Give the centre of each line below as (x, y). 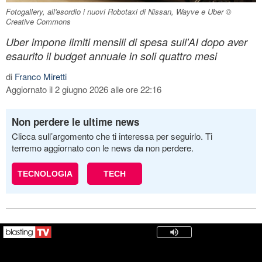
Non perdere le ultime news (75, 121)
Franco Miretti (41, 76)
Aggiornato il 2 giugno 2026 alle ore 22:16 (84, 89)
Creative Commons (38, 21)
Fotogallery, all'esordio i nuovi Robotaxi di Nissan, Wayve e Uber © (119, 11)
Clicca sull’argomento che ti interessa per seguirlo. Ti (112, 136)
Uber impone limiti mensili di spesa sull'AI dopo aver (127, 42)
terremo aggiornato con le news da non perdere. (103, 147)
